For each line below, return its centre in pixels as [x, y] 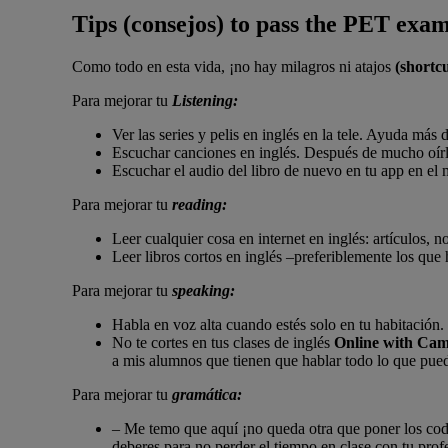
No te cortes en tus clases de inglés [223, 342]
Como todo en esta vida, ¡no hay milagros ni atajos [233, 66]
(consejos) [173, 23]
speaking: [205, 290]
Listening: [207, 100]
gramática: [209, 394]
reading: [201, 204]
